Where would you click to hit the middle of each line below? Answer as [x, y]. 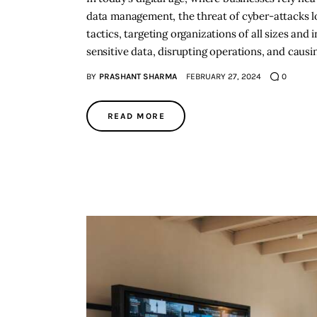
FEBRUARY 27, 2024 [223, 77]
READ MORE [136, 116]
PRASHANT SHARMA [138, 77]
